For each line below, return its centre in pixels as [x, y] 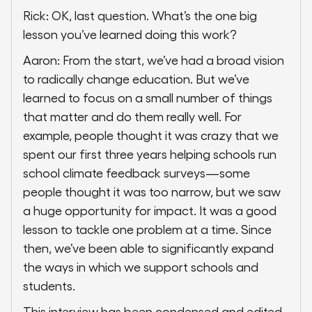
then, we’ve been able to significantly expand [148, 248]
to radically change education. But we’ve [136, 79]
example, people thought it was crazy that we [151, 135]
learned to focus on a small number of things [148, 97]
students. [49, 286]
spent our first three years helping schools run [150, 154]
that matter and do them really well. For [132, 116]
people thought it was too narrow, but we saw [152, 192]
